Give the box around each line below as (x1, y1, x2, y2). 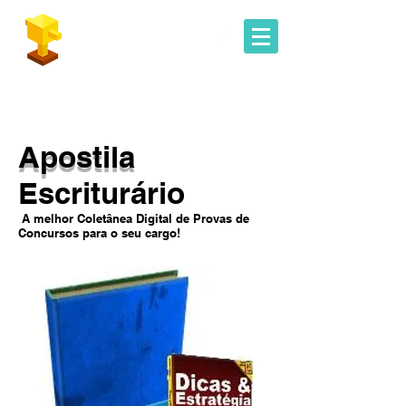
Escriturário (18, 175, 185, 211)
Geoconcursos (66, 24, 161, 47)
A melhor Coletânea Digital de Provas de (18, 211, 249, 226)
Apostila (18, 139, 135, 175)
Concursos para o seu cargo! (18, 226, 180, 240)
